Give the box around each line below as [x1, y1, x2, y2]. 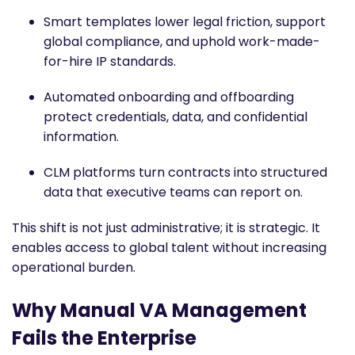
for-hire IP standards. [44, 52, 176, 71]
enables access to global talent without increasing [12, 238, 326, 257]
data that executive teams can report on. [44, 182, 303, 201]
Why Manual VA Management [12, 296, 307, 323]
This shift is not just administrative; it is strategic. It [12, 218, 320, 237]
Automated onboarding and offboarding [44, 87, 294, 106]
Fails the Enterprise [12, 324, 197, 351]
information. [44, 127, 119, 146]
